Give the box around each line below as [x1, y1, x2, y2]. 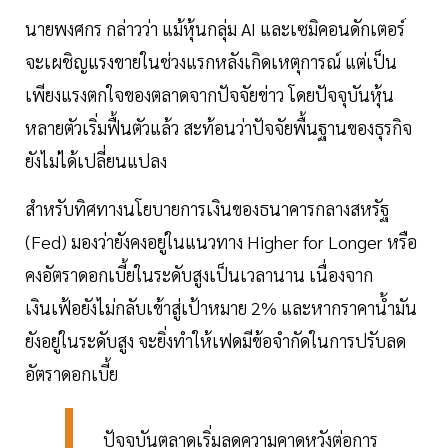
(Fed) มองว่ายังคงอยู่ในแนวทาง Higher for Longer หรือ [25, 230, 417, 254]
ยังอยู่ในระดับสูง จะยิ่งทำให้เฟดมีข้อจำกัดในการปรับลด [25, 329, 406, 353]
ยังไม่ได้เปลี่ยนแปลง [25, 149, 167, 173]
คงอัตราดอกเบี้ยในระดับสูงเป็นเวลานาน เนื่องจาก [25, 263, 373, 287]
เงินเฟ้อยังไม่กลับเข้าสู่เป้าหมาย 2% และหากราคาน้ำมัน [25, 296, 417, 320]
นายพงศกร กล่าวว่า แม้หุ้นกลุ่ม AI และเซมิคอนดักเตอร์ [25, 17, 405, 41]
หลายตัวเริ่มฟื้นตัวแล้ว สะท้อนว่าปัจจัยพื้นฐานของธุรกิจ [25, 116, 412, 140]
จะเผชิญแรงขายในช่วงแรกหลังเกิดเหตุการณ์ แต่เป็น [25, 50, 397, 74]
